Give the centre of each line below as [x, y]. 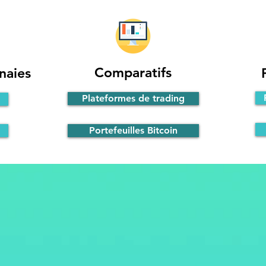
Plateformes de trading [133, 98]
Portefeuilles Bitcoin [133, 130]
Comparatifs [133, 72]
